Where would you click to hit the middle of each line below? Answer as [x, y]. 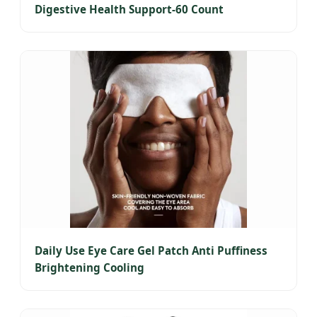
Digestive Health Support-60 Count [129, 10]
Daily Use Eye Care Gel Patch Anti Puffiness [151, 251]
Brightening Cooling [90, 268]
